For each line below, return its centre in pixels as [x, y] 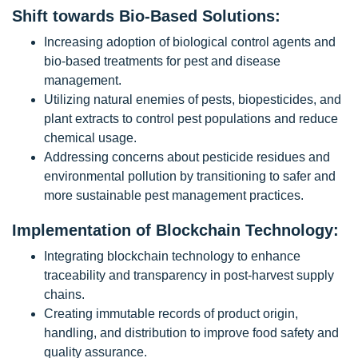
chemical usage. [90, 138]
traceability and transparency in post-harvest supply [189, 275]
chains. [64, 294]
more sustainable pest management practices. [174, 195]
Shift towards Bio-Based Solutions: [146, 16]
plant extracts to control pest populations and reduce [191, 119]
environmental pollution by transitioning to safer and [190, 176]
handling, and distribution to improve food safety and [191, 333]
